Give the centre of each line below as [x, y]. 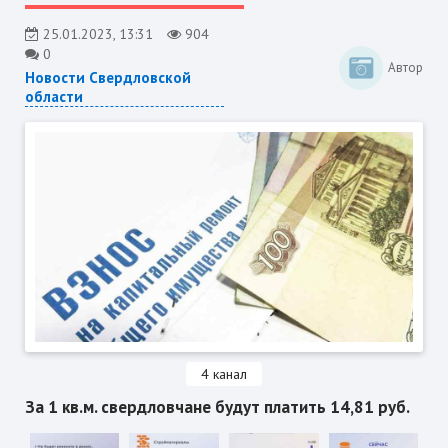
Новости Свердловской [107, 77]
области [53, 96]
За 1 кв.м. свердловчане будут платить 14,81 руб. [217, 407]
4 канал [224, 374]
